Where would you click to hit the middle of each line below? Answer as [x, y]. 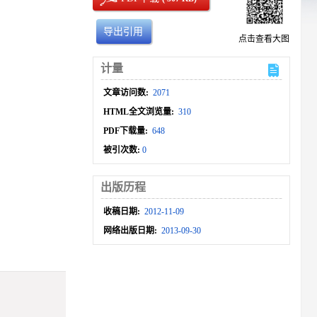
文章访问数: [127, 93]
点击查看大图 [264, 39]
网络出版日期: [132, 231]
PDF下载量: [127, 131]
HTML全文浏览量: [140, 112]
